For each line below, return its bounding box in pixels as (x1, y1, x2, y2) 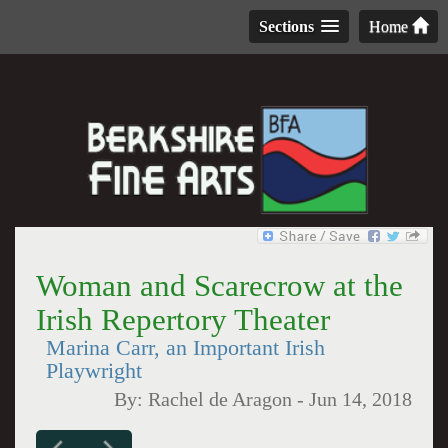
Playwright (45, 359, 142, 383)
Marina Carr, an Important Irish (45, 336, 325, 360)
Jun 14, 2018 (309, 389, 413, 410)
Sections (259, 18, 314, 35)
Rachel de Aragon (148, 389, 293, 410)
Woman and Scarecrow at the (35, 268, 403, 303)
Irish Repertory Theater (35, 302, 330, 337)
